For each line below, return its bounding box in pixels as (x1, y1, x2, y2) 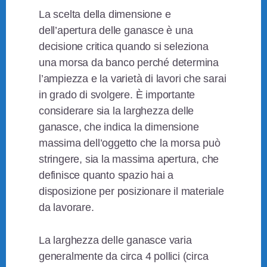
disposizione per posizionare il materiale (39, 185, 224, 198)
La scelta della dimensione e (39, 8, 171, 21)
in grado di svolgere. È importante (39, 89, 195, 101)
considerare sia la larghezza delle (39, 105, 194, 117)
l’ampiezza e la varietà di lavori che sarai (39, 73, 226, 85)
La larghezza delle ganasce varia (39, 234, 192, 247)
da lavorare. (39, 201, 94, 214)
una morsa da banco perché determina (39, 57, 219, 69)
